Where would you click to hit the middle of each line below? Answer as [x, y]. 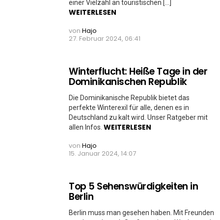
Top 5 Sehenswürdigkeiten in [134, 186]
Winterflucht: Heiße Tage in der [138, 71]
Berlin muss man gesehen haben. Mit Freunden [141, 213]
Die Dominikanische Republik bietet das [129, 98]
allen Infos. [86, 127]
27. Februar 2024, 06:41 [105, 39]
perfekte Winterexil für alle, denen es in [129, 108]
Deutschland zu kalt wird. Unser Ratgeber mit [138, 117]
